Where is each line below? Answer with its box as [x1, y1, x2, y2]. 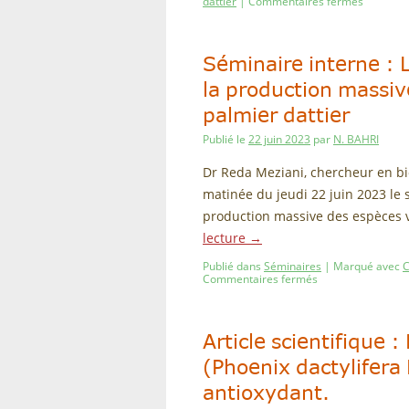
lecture [203, 229, 249, 246]
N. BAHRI [333, 131, 379, 147]
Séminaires [264, 258, 321, 274]
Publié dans [203, 258, 261, 274]
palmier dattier [203, 100, 350, 132]
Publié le [203, 131, 246, 147]
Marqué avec [333, 258, 400, 274]
